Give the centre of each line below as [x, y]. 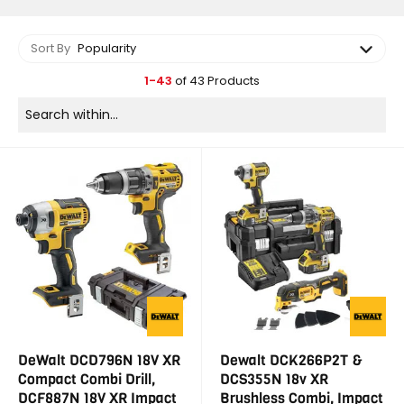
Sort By [50, 48]
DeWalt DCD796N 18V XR [99, 360]
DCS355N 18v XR [274, 379]
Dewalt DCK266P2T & [291, 360]
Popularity [107, 48]
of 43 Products [216, 81]
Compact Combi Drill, [87, 379]
